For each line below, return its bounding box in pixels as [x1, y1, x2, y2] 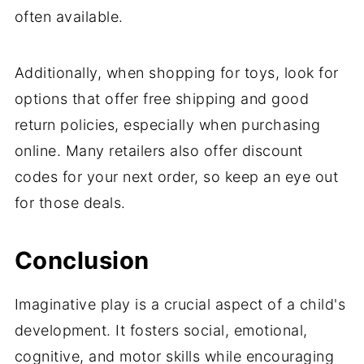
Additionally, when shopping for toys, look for [14, 63, 339, 81]
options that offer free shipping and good [14, 89, 310, 107]
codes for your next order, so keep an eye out [14, 167, 339, 185]
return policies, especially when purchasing [14, 115, 321, 133]
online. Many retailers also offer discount [14, 141, 303, 159]
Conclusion [14, 245, 149, 275]
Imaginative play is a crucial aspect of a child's [14, 295, 346, 313]
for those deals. [14, 193, 126, 211]
